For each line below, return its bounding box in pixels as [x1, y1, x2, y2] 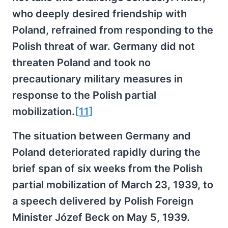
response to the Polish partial [12, 89, 156, 101]
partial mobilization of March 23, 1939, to [12, 178, 213, 191]
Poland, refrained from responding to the [12, 23, 213, 36]
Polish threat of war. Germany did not [12, 40, 195, 52]
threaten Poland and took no [12, 56, 151, 69]
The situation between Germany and [12, 129, 191, 142]
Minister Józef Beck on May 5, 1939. [12, 211, 190, 223]
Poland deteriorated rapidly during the [12, 146, 201, 158]
